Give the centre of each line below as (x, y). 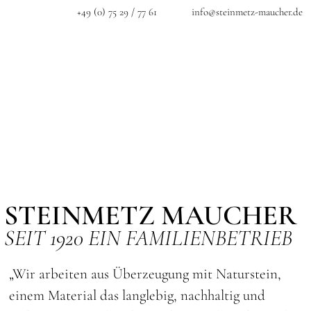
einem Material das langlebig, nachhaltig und (137, 295)
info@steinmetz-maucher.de (247, 12)
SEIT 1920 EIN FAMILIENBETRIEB (148, 238)
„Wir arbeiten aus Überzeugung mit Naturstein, (145, 274)
